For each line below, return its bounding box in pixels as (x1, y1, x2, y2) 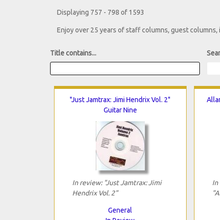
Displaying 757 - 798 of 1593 (57, 8, 144, 17)
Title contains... (50, 49, 96, 57)
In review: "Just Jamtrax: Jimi (72, 178, 162, 187)
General (108, 206, 132, 214)
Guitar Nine (103, 106, 137, 114)
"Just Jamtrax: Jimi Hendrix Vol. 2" (70, 95, 170, 104)
